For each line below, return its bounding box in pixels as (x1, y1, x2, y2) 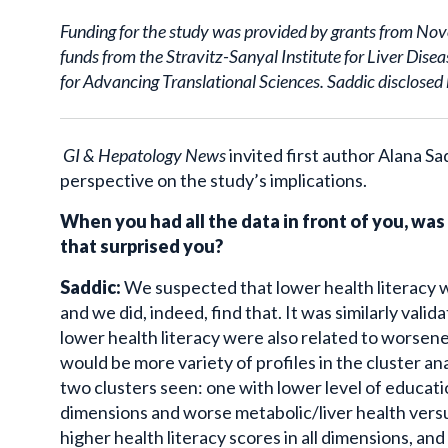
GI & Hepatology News (63, 144, 226, 167)
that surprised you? (60, 235, 223, 258)
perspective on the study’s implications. (60, 169, 367, 192)
